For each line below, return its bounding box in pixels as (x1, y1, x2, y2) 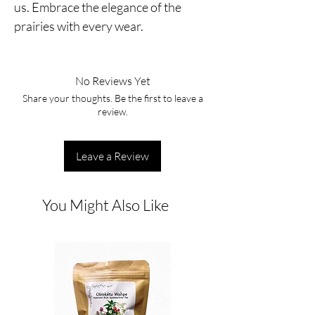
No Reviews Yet (75, 74, 150, 89)
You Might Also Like (42, 195, 169, 215)
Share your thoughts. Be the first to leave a (22, 92, 203, 105)
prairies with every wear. (14, 18, 143, 34)
